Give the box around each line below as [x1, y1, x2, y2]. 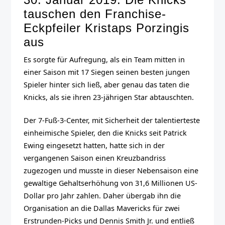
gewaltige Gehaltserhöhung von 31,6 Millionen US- [24, 178, 198, 188]
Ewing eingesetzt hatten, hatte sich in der [24, 141, 165, 151]
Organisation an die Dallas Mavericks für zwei [24, 203, 180, 213]
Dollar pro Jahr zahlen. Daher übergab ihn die [24, 191, 181, 201]
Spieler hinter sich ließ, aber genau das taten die [24, 79, 190, 89]
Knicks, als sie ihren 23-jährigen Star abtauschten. [24, 92, 194, 102]
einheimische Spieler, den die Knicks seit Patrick [24, 128, 187, 138]
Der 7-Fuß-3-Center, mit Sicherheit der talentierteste [24, 116, 200, 126]
